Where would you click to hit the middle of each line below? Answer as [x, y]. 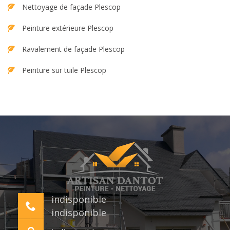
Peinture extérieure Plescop [68, 28]
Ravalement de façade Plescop [73, 49]
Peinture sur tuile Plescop [64, 70]
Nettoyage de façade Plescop [71, 7]
